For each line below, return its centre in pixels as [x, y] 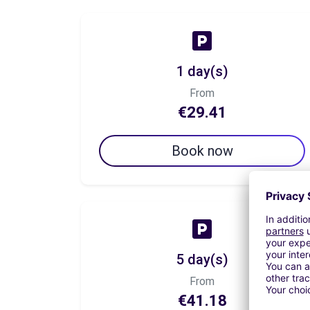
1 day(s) [202, 71]
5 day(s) [202, 259]
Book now [202, 151]
